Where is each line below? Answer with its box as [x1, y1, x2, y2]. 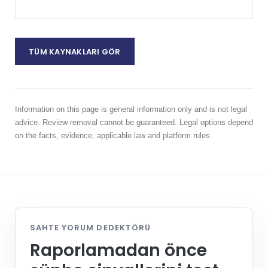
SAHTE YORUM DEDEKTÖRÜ [30, 222, 151, 234]
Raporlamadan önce [30, 239, 207, 263]
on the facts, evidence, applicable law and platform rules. [15, 131, 212, 141]
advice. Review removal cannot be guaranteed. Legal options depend [15, 118, 253, 127]
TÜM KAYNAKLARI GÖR [29, 45, 121, 57]
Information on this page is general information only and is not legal [15, 105, 247, 114]
